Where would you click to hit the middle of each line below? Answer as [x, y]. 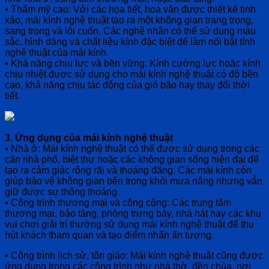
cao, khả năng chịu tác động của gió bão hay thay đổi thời [127, 85]
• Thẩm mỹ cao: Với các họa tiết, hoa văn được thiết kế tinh [130, 9]
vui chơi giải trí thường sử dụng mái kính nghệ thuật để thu [129, 224]
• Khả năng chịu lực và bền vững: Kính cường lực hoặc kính [133, 63]
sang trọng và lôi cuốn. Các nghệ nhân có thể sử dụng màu [130, 31]
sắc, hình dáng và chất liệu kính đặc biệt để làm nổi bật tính [130, 41]
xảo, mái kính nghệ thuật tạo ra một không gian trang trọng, [129, 20]
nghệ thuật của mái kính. [57, 52]
